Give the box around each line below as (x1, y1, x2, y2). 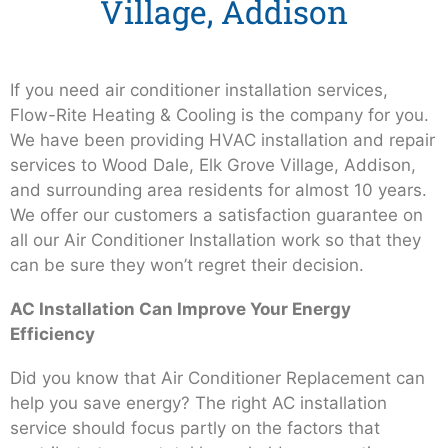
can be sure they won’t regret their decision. (10, 255, 364, 275)
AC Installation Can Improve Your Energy (10, 299, 351, 320)
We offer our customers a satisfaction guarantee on (10, 205, 423, 225)
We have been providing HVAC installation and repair (10, 130, 435, 150)
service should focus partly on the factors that (10, 418, 380, 439)
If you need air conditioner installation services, (10, 80, 388, 100)
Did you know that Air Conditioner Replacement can (10, 368, 425, 389)
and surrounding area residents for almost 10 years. (10, 180, 427, 200)
